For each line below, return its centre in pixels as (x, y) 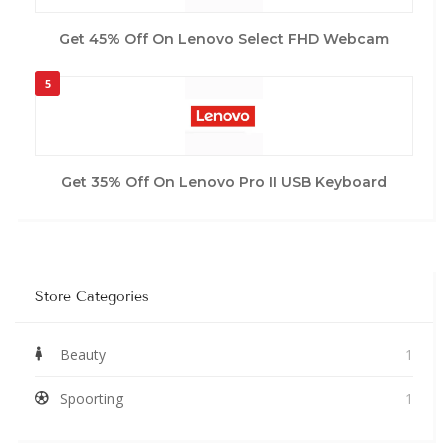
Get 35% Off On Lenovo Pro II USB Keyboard (224, 181)
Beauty (83, 354)
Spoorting (91, 398)
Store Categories (92, 296)
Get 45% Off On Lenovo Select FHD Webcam (224, 38)
